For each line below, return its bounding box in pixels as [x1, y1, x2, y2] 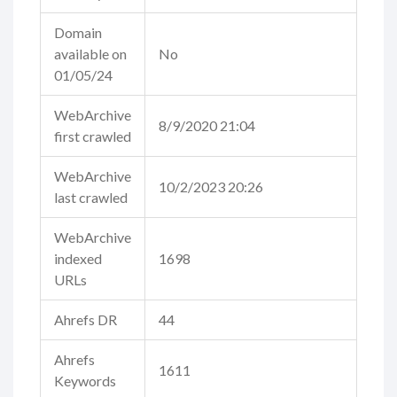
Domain [54, 24, 102, 42]
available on [54, 45, 127, 63]
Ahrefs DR [54, 311, 117, 329]
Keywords [54, 372, 116, 390]
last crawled [54, 189, 128, 206]
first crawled [54, 128, 131, 145]
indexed [54, 250, 102, 268]
